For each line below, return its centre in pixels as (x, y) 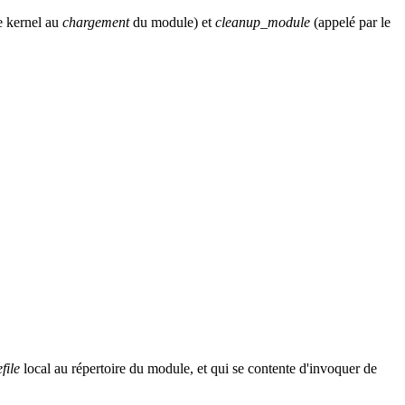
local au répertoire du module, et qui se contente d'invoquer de (198, 369)
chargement (96, 23)
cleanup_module (263, 23)
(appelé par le (350, 23)
